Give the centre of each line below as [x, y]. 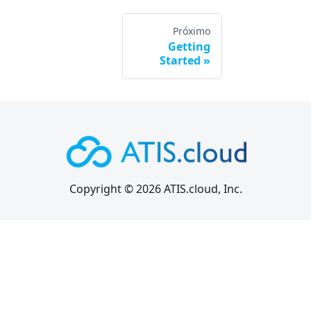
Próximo [192, 31]
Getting [189, 47]
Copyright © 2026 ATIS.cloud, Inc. [155, 189]
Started [180, 61]
